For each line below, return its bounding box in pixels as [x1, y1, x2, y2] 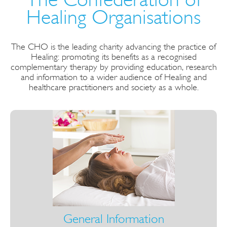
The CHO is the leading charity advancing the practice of [11, 41, 216, 52]
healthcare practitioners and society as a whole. [28, 82, 199, 93]
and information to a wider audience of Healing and [20, 71, 207, 83]
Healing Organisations [26, 5, 201, 29]
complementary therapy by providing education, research [10, 61, 217, 72]
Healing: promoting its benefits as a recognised [30, 51, 197, 62]
